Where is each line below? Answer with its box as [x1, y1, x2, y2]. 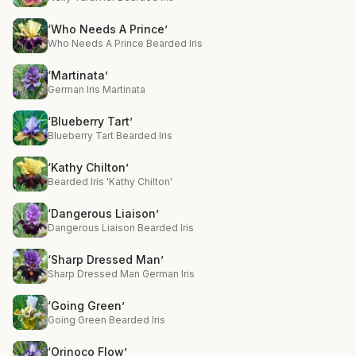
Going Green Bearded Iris [48, 314, 165, 326]
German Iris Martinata [48, 83, 145, 95]
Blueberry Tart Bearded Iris [48, 130, 172, 141]
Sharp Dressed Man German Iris [48, 268, 195, 280]
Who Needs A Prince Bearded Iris [48, 37, 203, 49]
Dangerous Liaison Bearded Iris [48, 222, 194, 234]
